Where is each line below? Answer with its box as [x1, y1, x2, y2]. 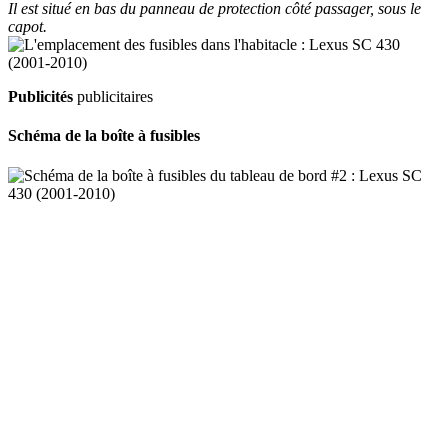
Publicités [8, 88, 73, 106]
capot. [8, 18, 47, 36]
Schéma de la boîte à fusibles [8, 127, 200, 145]
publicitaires [73, 88, 153, 106]
